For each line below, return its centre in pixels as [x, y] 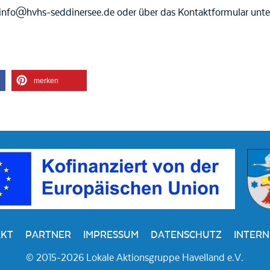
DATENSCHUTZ [186, 235]
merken [46, 81]
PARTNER [48, 235]
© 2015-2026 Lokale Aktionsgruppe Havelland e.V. [134, 258]
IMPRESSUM [111, 235]
